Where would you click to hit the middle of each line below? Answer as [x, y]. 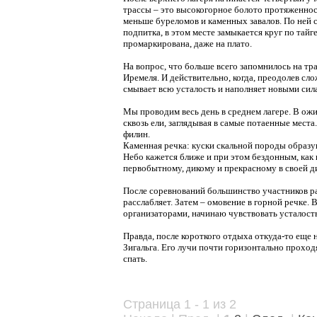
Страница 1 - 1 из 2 [180, 304]
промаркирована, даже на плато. [188, 44]
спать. [135, 259]
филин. [137, 134]
